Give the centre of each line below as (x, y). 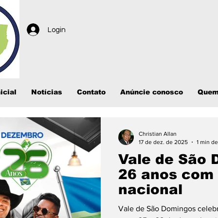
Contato (91, 92)
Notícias (47, 92)
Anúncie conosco (152, 92)
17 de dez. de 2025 (163, 142)
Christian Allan (158, 134)
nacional (150, 190)
